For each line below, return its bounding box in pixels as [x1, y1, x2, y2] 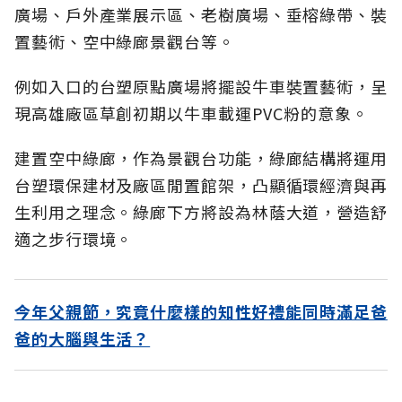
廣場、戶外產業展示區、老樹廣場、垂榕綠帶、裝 [14, 3, 388, 27]
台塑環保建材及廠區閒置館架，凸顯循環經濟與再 [14, 173, 388, 197]
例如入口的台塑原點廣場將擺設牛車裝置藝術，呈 [14, 74, 388, 99]
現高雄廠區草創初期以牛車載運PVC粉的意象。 [14, 101, 369, 126]
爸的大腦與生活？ [14, 327, 151, 351]
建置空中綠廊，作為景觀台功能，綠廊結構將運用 [14, 146, 388, 170]
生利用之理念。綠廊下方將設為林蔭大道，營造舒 [14, 200, 388, 224]
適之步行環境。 [14, 227, 134, 251]
